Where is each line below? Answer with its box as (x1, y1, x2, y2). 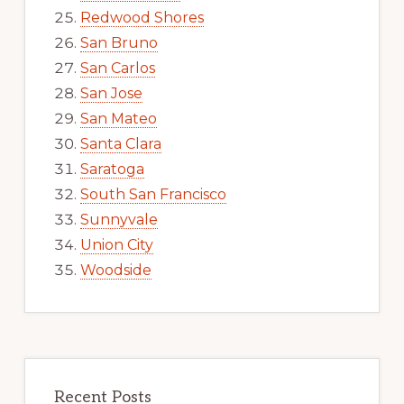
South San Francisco (79, 185, 226, 203)
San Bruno (79, 33, 158, 51)
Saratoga (79, 160, 144, 178)
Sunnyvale (79, 210, 158, 228)
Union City (79, 235, 153, 253)
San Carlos (79, 59, 155, 77)
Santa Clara (79, 134, 161, 152)
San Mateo (79, 109, 157, 127)
